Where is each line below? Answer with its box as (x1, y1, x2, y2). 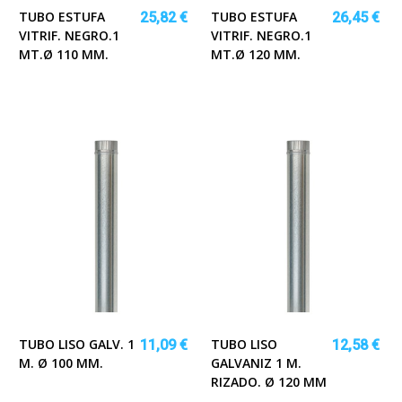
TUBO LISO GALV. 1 (19, 335, 135, 353)
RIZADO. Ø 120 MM (211, 372, 327, 390)
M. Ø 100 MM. (19, 354, 103, 371)
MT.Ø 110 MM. (19, 45, 109, 63)
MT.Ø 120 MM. (211, 45, 301, 63)
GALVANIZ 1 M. (211, 354, 301, 371)
